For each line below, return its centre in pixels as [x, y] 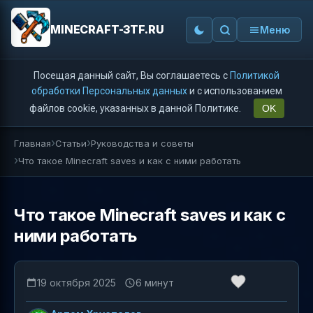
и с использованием [234, 91]
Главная [32, 143]
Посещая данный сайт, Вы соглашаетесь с [132, 75]
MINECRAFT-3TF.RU [107, 29]
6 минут [155, 282]
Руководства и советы [142, 143]
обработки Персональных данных [109, 91]
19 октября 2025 [77, 282]
